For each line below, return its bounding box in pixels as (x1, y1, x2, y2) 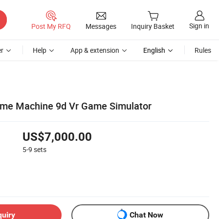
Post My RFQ (31, 21, 71, 31)
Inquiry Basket (131, 22, 175, 31)
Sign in (189, 21, 209, 31)
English (143, 45, 165, 55)
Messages (86, 21, 116, 31)
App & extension (70, 45, 119, 55)
